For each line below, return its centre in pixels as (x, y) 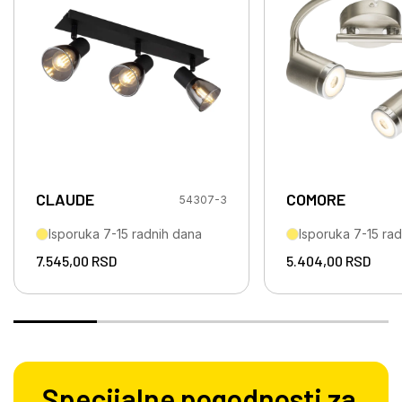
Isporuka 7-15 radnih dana (125, 234)
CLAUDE (65, 200)
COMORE (316, 200)
